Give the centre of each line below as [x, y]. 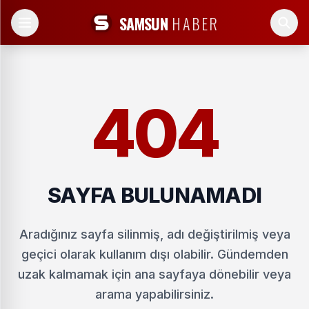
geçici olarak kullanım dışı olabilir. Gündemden [154, 254]
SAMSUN [143, 23]
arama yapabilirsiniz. [154, 294]
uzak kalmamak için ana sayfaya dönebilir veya [154, 274]
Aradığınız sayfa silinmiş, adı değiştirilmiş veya [154, 234]
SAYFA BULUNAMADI [154, 195]
